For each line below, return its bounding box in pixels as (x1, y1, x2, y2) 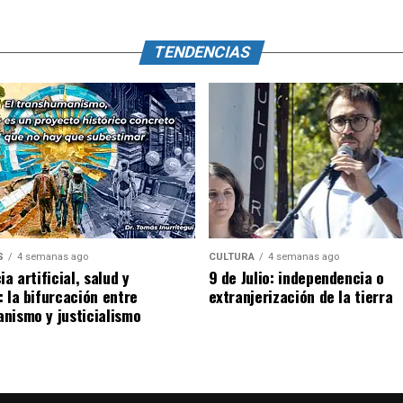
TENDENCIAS (150, 43, 253, 61)
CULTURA (208, 250, 255, 263)
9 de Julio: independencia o (208, 264, 384, 289)
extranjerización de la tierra (208, 283, 393, 308)
